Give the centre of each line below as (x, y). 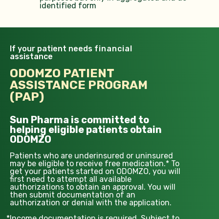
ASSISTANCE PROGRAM (79, 85)
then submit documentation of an (73, 195)
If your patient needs (52, 49)
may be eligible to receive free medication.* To (95, 164)
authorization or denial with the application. (91, 203)
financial (113, 49)
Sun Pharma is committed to (79, 120)
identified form (68, 6)
